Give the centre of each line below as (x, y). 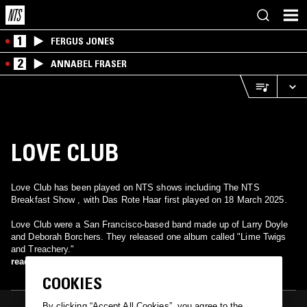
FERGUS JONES (83, 41)
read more (33, 261)
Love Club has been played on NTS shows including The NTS (135, 187)
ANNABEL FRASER (89, 64)
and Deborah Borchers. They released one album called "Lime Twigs (59, 237)
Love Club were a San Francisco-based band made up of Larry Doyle (150, 224)
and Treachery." (43, 249)
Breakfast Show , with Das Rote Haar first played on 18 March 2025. (149, 200)
